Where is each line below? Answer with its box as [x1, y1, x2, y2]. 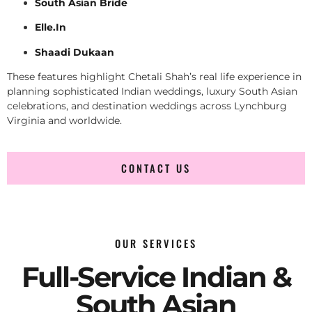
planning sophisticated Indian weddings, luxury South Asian [7, 84, 297, 97]
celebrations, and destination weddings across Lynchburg [7, 99, 287, 112]
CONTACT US [121, 161, 191, 176]
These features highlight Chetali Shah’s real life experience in [7, 70, 302, 83]
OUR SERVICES [115, 236, 197, 251]
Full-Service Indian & [21, 260, 291, 295]
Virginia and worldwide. [7, 114, 122, 127]
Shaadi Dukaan [35, 45, 114, 58]
